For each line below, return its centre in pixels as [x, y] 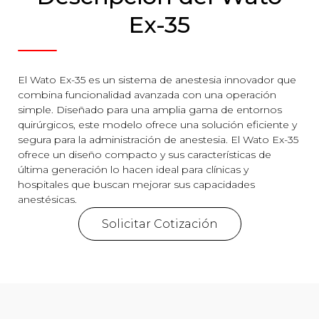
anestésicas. [47, 199]
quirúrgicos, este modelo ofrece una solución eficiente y [157, 125]
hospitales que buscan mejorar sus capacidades [136, 184]
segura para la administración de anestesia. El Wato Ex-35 [158, 140]
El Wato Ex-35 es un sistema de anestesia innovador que [157, 80]
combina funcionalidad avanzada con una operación [147, 95]
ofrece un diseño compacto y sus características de [145, 155]
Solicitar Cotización [159, 224]
